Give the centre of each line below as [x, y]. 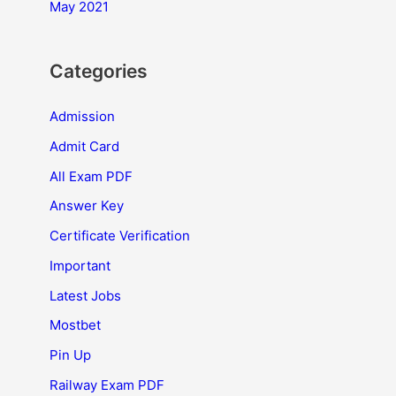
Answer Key [87, 206]
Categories [99, 71]
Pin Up [70, 355]
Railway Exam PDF [107, 385]
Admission [82, 116]
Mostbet [75, 325]
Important [80, 265]
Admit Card [84, 146]
